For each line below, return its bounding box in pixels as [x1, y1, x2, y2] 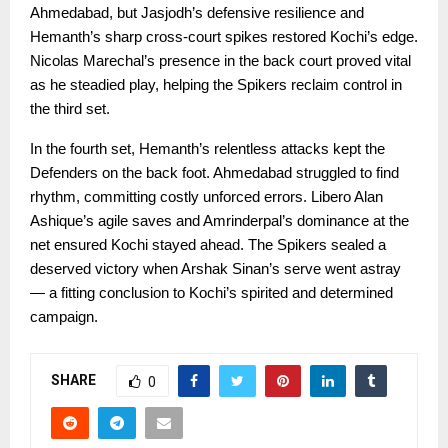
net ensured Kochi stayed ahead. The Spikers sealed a [30, 237, 386, 254]
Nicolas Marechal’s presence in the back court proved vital [30, 53, 411, 70]
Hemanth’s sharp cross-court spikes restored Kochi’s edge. [30, 29, 418, 46]
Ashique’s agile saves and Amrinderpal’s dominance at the [30, 213, 409, 230]
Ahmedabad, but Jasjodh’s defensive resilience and [30, 5, 364, 22]
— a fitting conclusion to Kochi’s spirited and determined [30, 285, 393, 302]
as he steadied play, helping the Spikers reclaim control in [30, 77, 402, 94]
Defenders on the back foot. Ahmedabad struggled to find [30, 165, 399, 182]
